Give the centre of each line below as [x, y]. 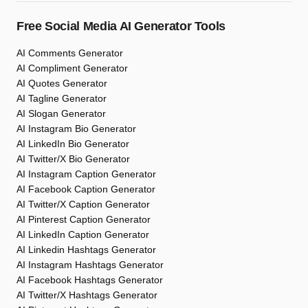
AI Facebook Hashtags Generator [90, 280]
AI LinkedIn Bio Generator [73, 144]
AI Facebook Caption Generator [86, 189]
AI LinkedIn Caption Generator [83, 234]
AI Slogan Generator [61, 113]
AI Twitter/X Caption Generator [83, 204]
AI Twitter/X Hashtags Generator [87, 295]
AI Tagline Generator [62, 98]
